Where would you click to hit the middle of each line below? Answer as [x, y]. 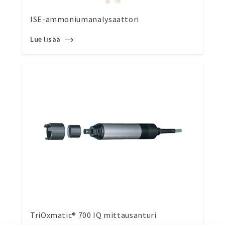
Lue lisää [46, 39]
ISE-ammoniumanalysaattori [85, 19]
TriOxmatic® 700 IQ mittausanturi [93, 215]
